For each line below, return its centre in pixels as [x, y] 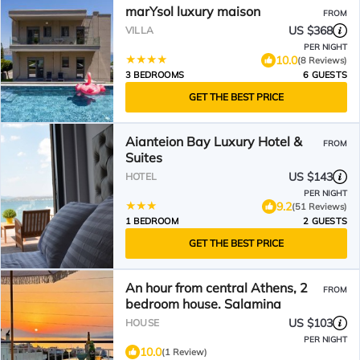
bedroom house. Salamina [203, 304]
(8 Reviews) [322, 60]
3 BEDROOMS [155, 75]
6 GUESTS [325, 75]
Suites [144, 157]
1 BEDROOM [152, 221]
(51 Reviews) [319, 206]
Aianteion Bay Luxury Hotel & [214, 141]
